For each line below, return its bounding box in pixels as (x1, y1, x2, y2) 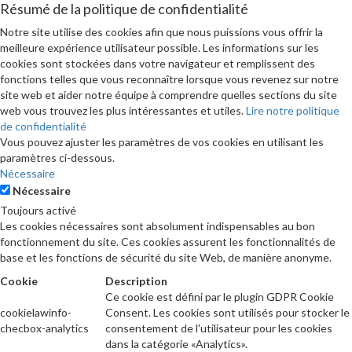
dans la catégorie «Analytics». (105, 336, 247, 350)
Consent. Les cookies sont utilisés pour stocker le (105, 305, 350, 319)
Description (105, 273, 167, 288)
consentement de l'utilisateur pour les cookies (105, 321, 332, 335)
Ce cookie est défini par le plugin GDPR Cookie (105, 289, 334, 303)
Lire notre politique (246, 103, 339, 117)
